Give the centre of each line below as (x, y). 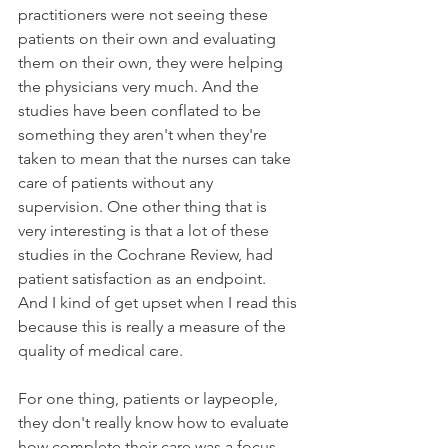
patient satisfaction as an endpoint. (144, 278)
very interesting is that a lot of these (145, 230)
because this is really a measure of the (154, 326)
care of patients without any (117, 182)
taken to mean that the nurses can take (156, 158)
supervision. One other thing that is (144, 206)
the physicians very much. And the (140, 86)
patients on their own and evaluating (149, 38)
